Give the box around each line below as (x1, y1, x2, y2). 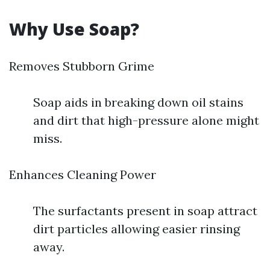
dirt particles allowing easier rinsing (33, 221, 240, 236)
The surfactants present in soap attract (33, 203, 257, 218)
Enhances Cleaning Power (9, 167, 156, 182)
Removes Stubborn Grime (9, 58, 154, 74)
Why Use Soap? (9, 17, 139, 40)
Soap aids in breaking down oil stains (33, 95, 243, 110)
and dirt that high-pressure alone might (33, 113, 259, 128)
